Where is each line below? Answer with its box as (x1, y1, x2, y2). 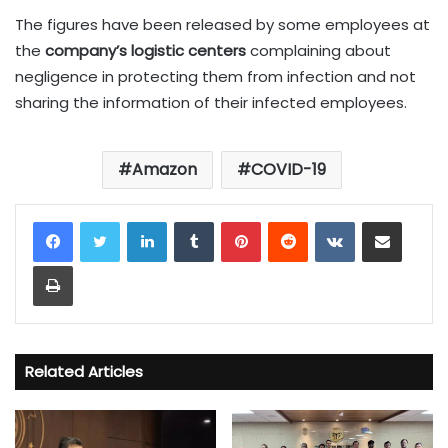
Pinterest (260, 210, 317, 230)
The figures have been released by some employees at (15, 13, 430, 35)
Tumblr (213, 210, 258, 230)
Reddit (307, 210, 349, 230)
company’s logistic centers (45, 39, 246, 61)
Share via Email (401, 210, 436, 230)
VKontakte (354, 210, 421, 230)
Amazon (131, 157, 197, 181)
